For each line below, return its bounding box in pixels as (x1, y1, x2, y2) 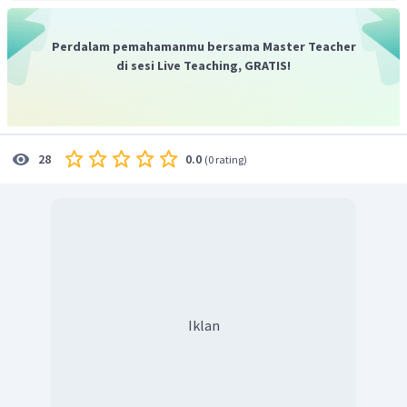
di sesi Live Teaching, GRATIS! (116, 56, 291, 74)
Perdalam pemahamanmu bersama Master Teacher (51, 37, 356, 55)
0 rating (208, 152, 243, 166)
